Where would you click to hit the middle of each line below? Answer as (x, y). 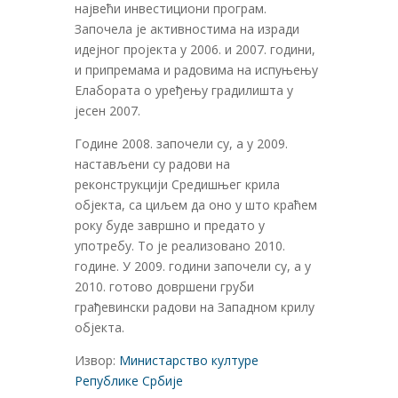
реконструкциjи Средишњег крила (177, 185)
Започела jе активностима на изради (187, 29)
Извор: (97, 361)
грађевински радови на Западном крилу (195, 307)
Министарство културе (189, 361)
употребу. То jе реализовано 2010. (180, 246)
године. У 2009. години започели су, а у (193, 267)
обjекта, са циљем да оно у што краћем (196, 205)
